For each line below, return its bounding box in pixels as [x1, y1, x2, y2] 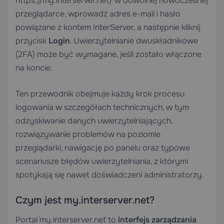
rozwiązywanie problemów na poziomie [15, 129, 160, 139]
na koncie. [15, 62, 52, 73]
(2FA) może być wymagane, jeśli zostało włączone [15, 49, 201, 59]
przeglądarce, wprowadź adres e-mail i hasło [15, 8, 180, 19]
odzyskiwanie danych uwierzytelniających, [15, 115, 172, 126]
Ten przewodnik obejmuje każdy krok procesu [15, 88, 184, 99]
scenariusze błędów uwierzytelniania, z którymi [15, 156, 188, 166]
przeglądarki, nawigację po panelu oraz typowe [15, 142, 190, 153]
